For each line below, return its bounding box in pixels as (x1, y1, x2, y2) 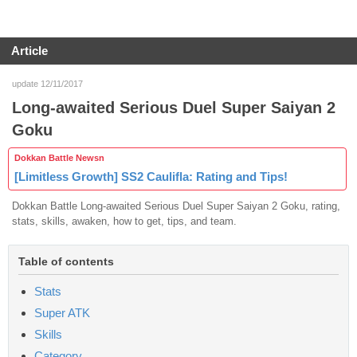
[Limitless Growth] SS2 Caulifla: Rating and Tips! (14, 169, 288, 183)
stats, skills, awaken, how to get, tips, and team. (12, 214, 237, 227)
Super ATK (34, 305, 90, 320)
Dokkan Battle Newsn (14, 152, 104, 163)
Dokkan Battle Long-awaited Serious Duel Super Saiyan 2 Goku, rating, (12, 199, 340, 212)
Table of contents (18, 254, 114, 268)
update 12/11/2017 (12, 78, 83, 88)
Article (11, 44, 48, 57)
